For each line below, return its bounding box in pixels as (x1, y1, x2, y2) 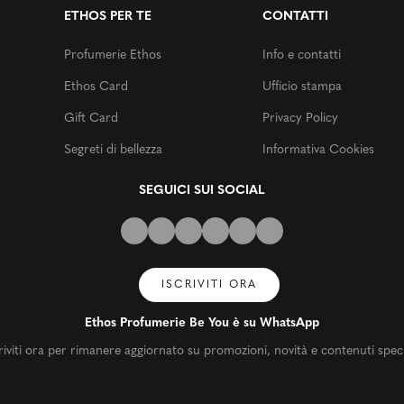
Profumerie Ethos (64, 48, 161, 62)
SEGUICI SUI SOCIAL (139, 183, 265, 197)
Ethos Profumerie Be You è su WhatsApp (85, 316, 319, 330)
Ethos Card (64, 79, 128, 94)
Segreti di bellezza (64, 142, 162, 157)
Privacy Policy (262, 111, 338, 125)
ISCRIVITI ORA (161, 279, 257, 290)
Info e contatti (262, 48, 341, 62)
